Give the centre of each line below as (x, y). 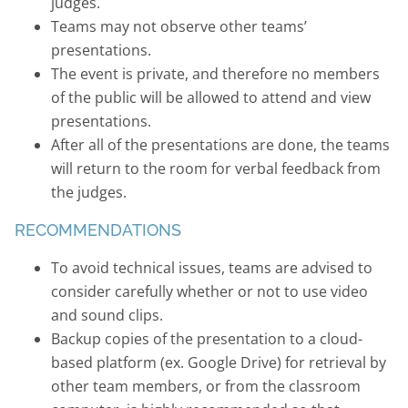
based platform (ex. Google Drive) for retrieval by (218, 362)
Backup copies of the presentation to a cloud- (206, 338)
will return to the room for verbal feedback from (215, 168)
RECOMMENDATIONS (97, 229)
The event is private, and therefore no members (215, 73)
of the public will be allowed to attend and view (210, 97)
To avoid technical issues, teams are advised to (211, 267)
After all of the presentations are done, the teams (220, 144)
